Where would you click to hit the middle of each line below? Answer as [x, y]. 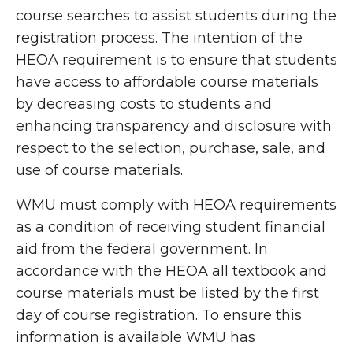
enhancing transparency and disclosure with [174, 126]
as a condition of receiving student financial [171, 227]
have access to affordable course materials [167, 82]
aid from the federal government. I [137, 249]
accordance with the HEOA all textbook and [171, 271]
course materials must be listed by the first [167, 293]
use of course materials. [99, 170]
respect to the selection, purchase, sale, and [171, 148]
